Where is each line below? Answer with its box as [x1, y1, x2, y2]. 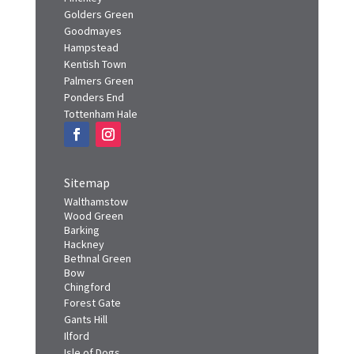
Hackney [63, 251, 104, 266]
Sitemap [63, 189, 110, 205]
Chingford [63, 294, 111, 309]
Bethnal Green [63, 265, 131, 281]
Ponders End [63, 104, 124, 119]
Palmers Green [63, 88, 134, 103]
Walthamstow [63, 209, 128, 224]
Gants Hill [63, 326, 107, 341]
